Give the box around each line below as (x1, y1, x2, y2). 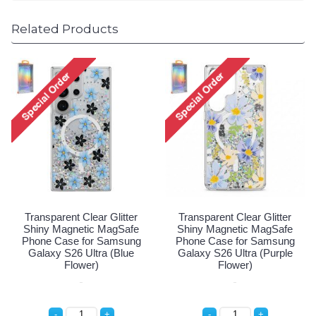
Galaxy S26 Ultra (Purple (177, 247, 293, 260)
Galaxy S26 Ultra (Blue (28, 247, 134, 260)
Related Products (11, 22, 119, 37)
